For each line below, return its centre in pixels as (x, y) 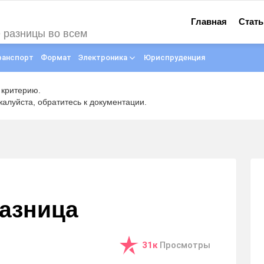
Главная (209, 22)
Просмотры (185, 245)
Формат (56, 57)
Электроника (103, 57)
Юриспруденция (174, 57)
